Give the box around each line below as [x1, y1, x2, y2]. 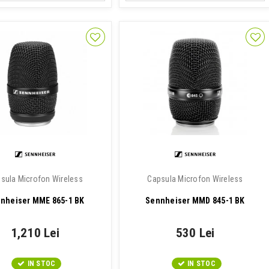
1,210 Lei [10, 226, 59, 240]
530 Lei [175, 226, 215, 240]
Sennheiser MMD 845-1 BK [145, 196, 245, 205]
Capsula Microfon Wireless [147, 174, 243, 184]
